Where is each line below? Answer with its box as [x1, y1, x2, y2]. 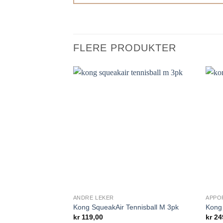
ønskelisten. [156, 98, 189, 104]
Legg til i [160, 91, 184, 97]
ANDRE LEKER [73, 195, 114, 201]
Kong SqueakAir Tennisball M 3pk [73, 203, 179, 211]
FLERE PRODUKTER [73, 42, 176, 54]
